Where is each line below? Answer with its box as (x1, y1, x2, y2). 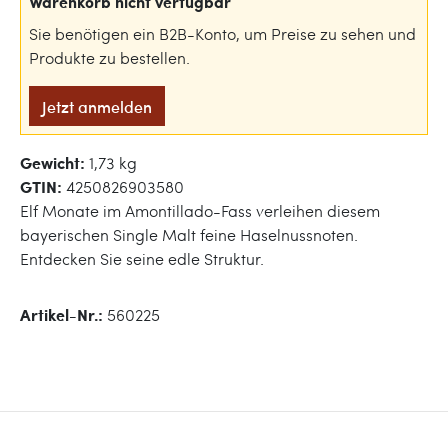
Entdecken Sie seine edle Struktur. (20, 248, 264, 269)
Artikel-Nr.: (20, 303, 107, 326)
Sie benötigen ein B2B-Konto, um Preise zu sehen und (29, 23, 416, 44)
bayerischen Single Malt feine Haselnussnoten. (20, 224, 358, 245)
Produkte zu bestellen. (29, 47, 190, 68)
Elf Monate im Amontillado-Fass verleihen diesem (20, 200, 380, 221)
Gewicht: (20, 151, 89, 174)
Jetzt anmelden (42, 95, 152, 117)
